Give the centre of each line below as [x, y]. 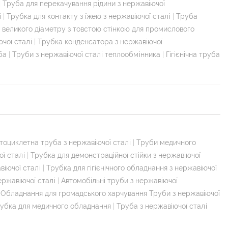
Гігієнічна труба [193, 54]
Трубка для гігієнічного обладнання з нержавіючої [132, 168]
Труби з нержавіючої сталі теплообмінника [86, 54]
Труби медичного [166, 142]
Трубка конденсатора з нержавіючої [100, 41]
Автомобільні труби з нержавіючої [119, 180]
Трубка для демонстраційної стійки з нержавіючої [116, 155]
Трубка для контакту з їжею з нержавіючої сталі [89, 16]
